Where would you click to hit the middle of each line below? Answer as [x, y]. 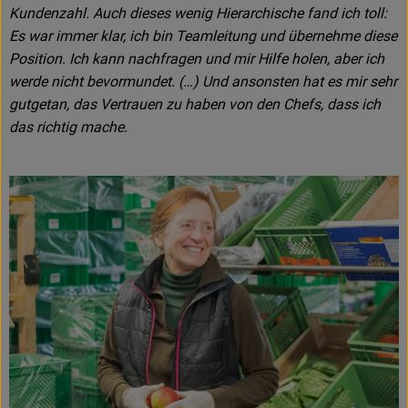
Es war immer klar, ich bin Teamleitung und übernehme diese [203, 36]
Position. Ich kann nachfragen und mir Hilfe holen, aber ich [197, 59]
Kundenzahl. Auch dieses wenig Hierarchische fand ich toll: [198, 14]
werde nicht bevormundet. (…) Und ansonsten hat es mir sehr [203, 82]
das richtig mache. [68, 127]
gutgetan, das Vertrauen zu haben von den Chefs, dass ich [195, 105]
